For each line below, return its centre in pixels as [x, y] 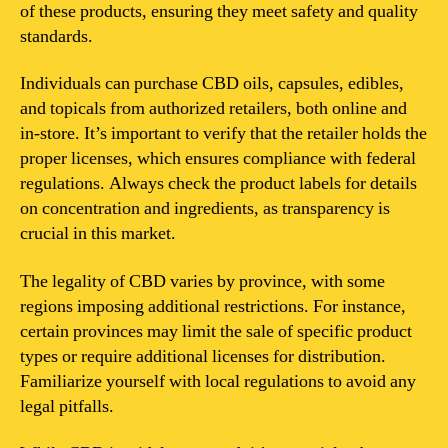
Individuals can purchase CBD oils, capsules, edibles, [212, 83]
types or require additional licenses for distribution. [203, 356]
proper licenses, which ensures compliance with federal [218, 158]
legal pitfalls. [67, 406]
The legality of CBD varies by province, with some [202, 281]
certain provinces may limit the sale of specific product [216, 331]
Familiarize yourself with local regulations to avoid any [218, 381]
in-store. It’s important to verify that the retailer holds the [223, 133]
